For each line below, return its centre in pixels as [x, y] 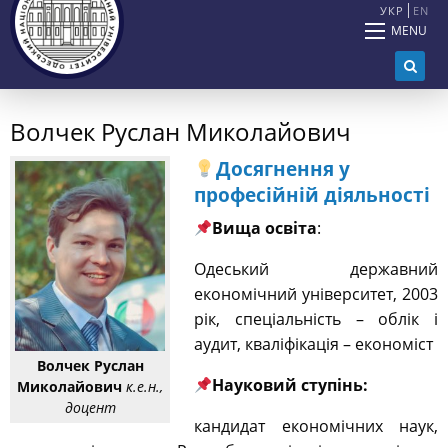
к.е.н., [144, 387]
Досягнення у [282, 169]
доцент [90, 408]
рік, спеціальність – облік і [316, 319]
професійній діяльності [312, 195]
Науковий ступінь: [290, 385]
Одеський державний [316, 269]
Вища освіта [265, 228]
